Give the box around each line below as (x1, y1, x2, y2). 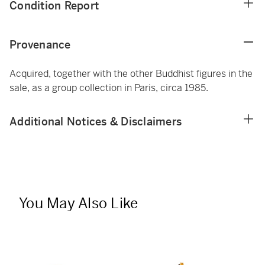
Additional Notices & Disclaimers (9, 115, 182, 128)
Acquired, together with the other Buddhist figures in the (9, 67, 253, 80)
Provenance (9, 38, 71, 51)
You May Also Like (19, 195, 138, 212)
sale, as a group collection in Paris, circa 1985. (9, 82, 208, 94)
